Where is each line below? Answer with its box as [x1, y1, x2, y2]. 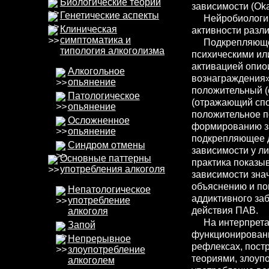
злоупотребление [67, 244, 145, 255]
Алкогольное [67, 66, 125, 77]
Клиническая [59, 24, 117, 35]
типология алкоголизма [59, 46, 165, 56]
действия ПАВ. [191, 205, 258, 216]
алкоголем [67, 255, 115, 265]
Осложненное [67, 115, 130, 125]
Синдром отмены [67, 139, 145, 150]
